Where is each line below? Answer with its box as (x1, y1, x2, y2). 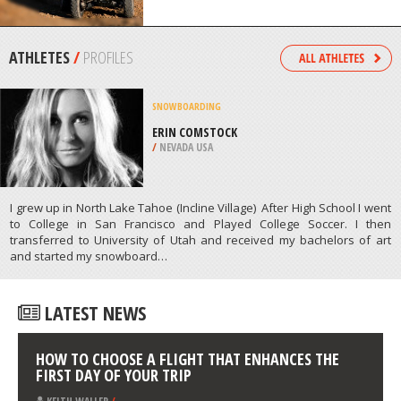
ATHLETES (9, 168, 73, 190)
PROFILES (83, 168, 133, 190)
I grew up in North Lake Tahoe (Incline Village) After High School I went (10, 320, 391, 337)
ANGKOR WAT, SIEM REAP (152, 84, 280, 101)
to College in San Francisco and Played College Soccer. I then (10, 337, 391, 354)
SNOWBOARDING (152, 221, 221, 235)
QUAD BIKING (152, 60, 207, 73)
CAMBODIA (157, 100, 207, 115)
